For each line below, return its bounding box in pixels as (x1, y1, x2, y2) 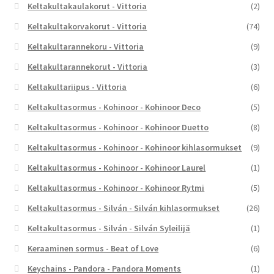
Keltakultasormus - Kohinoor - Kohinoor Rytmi (28, 182, 205, 193)
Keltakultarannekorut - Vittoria (28, 61, 148, 72)
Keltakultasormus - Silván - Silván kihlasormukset (28, 202, 220, 213)
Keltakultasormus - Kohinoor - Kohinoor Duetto (28, 121, 209, 133)
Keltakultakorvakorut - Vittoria (28, 20, 147, 32)
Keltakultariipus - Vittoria (28, 81, 127, 92)
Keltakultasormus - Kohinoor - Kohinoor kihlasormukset (28, 141, 242, 153)
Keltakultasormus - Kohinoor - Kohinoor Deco (28, 101, 201, 113)
